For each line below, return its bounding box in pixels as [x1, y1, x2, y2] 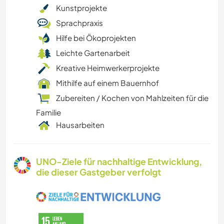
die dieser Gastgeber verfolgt [36, 166, 161, 178]
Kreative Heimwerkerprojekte [56, 63, 159, 73]
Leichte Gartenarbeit [56, 48, 130, 58]
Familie [36, 107, 61, 117]
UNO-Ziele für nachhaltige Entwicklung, [36, 156, 202, 167]
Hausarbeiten [56, 120, 104, 130]
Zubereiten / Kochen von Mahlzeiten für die [56, 93, 208, 103]
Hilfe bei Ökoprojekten [56, 33, 136, 43]
